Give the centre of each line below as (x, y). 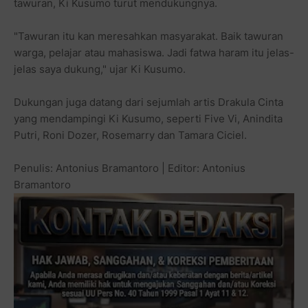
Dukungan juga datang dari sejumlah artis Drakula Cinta (148, 102)
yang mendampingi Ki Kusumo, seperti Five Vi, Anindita (148, 118)
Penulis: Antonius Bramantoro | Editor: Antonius (130, 168)
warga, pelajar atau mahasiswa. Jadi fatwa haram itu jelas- (154, 52)
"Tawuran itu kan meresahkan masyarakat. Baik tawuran (148, 36)
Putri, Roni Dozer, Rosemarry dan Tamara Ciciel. (130, 135)
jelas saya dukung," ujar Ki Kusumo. (100, 69)
